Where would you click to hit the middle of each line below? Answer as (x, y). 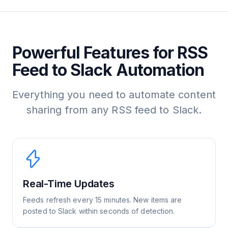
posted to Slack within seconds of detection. (99, 211)
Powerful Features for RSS (110, 53)
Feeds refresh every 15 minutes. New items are (103, 200)
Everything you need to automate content (114, 95)
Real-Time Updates (69, 184)
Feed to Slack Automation (108, 70)
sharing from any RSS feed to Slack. (114, 110)
